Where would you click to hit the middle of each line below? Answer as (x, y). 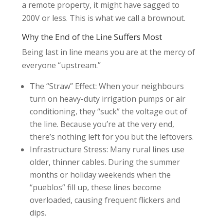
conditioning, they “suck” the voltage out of (108, 111)
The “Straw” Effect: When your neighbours (107, 86)
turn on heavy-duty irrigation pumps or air (107, 99)
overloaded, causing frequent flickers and (105, 200)
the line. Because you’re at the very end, (102, 124)
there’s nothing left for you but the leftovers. (111, 136)
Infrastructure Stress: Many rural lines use (107, 149)
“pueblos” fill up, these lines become (95, 187)
